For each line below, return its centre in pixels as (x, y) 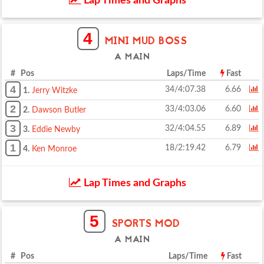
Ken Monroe (54, 149)
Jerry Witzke (55, 91)
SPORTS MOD (146, 224)
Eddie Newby (56, 130)
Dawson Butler (59, 110)
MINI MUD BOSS (146, 42)
